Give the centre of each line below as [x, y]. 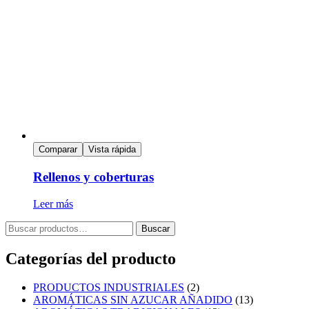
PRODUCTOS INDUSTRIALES [109, 288]
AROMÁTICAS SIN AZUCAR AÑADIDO [133, 300]
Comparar [58, 150]
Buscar [156, 228]
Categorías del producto [91, 258]
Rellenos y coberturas [93, 177]
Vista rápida [112, 150]
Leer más [53, 203]
